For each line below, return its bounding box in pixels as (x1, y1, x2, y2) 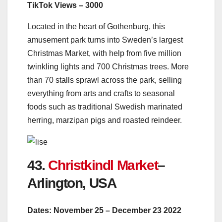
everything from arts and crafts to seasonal (27, 89, 175, 98)
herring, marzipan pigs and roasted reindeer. (27, 116, 182, 124)
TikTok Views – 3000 (27, 1, 103, 9)
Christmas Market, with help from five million (27, 49, 181, 57)
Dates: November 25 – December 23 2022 (27, 206, 181, 215)
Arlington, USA (27, 175, 116, 191)
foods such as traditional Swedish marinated (27, 103, 182, 111)
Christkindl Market (48, 158, 158, 173)
